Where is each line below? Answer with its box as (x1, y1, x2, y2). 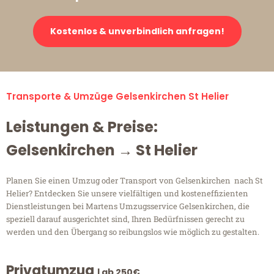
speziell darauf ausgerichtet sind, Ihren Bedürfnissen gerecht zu (6, 213, 245, 225)
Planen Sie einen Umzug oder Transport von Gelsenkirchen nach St (6, 175, 263, 187)
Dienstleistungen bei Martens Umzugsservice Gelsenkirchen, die (6, 201, 250, 212)
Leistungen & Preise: (6, 117, 158, 138)
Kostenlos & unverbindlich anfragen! (50, 25, 224, 38)
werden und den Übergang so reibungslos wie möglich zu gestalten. (6, 226, 259, 238)
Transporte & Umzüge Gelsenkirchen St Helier (6, 90, 229, 103)
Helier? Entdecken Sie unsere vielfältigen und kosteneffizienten (6, 188, 248, 199)
